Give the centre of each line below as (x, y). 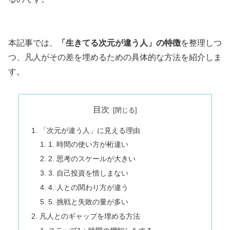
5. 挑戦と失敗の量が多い (89, 202)
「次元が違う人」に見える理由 (90, 130)
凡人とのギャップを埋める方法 (90, 216)
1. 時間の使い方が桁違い (89, 145)
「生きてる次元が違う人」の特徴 (119, 43)
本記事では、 (33, 43)
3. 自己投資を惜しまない (89, 173)
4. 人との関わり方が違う (89, 188)
